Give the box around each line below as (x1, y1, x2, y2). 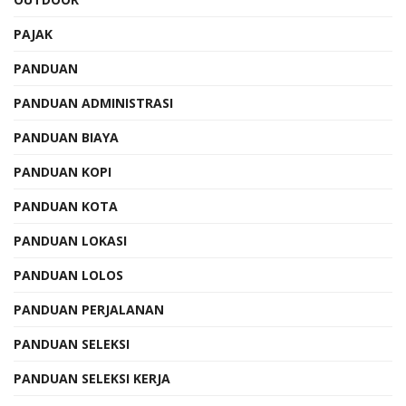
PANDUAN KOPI (14, 162, 111, 180)
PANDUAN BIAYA (14, 128, 119, 146)
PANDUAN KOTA (14, 197, 118, 215)
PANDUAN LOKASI (14, 231, 127, 249)
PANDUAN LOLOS (14, 266, 123, 284)
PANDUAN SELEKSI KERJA (14, 369, 170, 387)
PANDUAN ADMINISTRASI (14, 93, 173, 111)
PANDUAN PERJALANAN (14, 300, 164, 318)
